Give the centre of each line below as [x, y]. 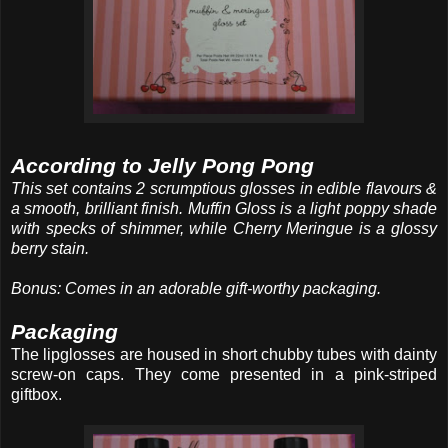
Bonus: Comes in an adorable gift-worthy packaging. [196, 288]
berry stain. [50, 248]
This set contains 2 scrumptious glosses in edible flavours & [224, 188]
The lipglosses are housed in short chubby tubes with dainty [224, 354]
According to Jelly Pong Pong [162, 165]
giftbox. [36, 394]
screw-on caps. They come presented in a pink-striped [224, 374]
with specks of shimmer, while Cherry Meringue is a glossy [224, 228]
